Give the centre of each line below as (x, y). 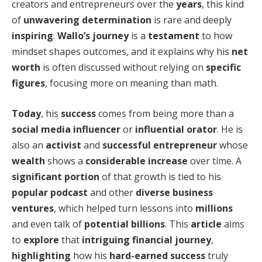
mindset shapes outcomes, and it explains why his (122, 52)
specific (223, 68)
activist (63, 145)
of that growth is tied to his (160, 176)
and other (112, 192)
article (206, 224)
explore (41, 239)
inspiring (32, 36)
